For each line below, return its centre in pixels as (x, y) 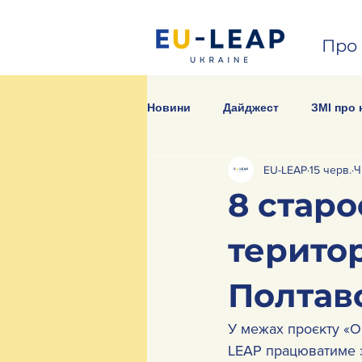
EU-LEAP (285, 169)
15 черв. (330, 169)
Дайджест (251, 107)
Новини (169, 107)
